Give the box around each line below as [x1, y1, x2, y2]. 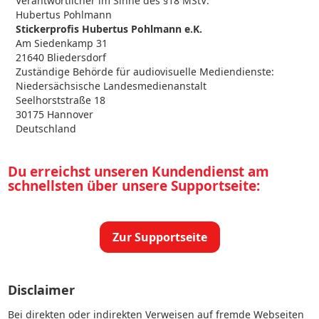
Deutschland [16, 122, 77, 135]
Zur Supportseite [112, 229, 207, 245]
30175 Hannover [16, 108, 94, 121]
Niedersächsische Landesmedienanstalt [16, 79, 207, 93]
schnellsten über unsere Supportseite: [8, 177, 261, 195]
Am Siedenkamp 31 [16, 36, 108, 50]
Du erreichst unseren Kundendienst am [8, 162, 270, 181]
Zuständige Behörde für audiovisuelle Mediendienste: [16, 65, 275, 78]
